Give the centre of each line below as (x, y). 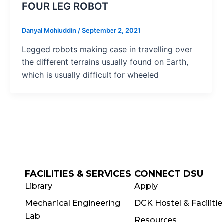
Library (38, 186)
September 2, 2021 (111, 30)
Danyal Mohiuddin (50, 30)
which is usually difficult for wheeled (90, 75)
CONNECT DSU (169, 174)
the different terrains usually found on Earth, (105, 62)
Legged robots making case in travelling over (107, 49)
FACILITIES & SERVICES (78, 174)
